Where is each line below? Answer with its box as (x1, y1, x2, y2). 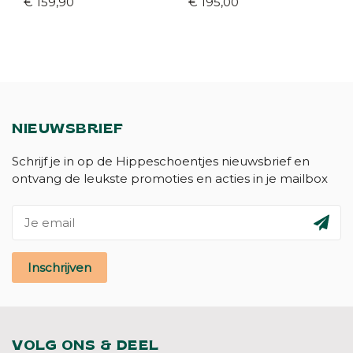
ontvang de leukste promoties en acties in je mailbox (12, 170, 328, 186)
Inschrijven (28, 259, 91, 275)
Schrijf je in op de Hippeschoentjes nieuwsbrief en (12, 153, 310, 169)
